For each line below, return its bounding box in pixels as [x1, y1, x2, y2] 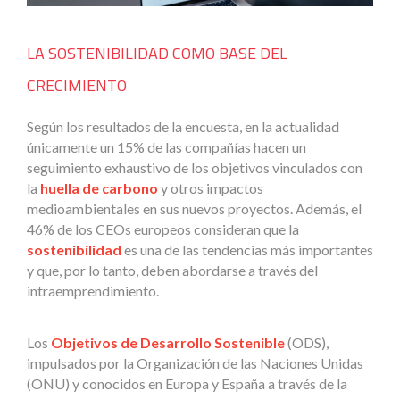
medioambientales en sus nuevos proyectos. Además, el [27, 200, 362, 218]
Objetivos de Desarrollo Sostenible [51, 334, 285, 352]
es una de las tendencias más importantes [121, 241, 373, 259]
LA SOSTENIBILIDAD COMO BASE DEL [27, 41, 287, 66]
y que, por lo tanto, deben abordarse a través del [27, 262, 318, 279]
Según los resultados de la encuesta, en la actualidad [27, 118, 339, 136]
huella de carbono [40, 179, 158, 197]
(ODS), [285, 334, 329, 352]
